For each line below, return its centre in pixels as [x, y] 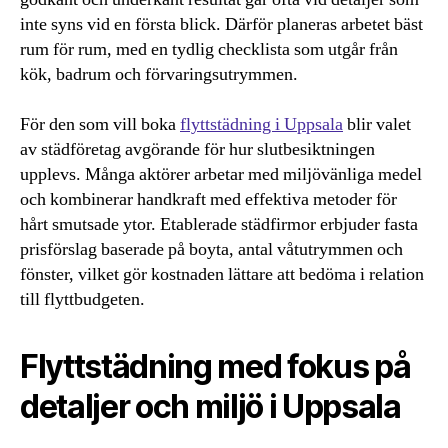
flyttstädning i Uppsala [261, 125]
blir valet [377, 125]
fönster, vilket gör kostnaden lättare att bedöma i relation [222, 275]
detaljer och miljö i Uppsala [210, 407]
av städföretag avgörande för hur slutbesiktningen [197, 150]
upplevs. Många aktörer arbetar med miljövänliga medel [221, 175]
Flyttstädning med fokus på [215, 367]
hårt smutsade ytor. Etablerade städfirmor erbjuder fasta [219, 225]
